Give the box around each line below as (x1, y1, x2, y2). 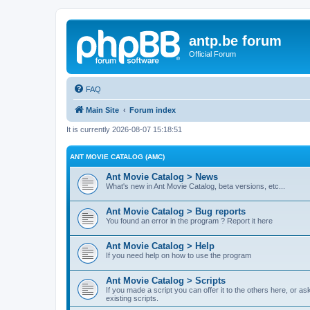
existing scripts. (106, 294, 158, 302)
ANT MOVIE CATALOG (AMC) (70, 153, 165, 161)
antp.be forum (189, 33, 282, 48)
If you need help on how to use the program (106, 251, 251, 259)
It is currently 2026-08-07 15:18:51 (66, 125, 182, 134)
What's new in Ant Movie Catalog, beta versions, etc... (106, 182, 285, 190)
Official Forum (189, 50, 236, 58)
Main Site (86, 105, 119, 114)
